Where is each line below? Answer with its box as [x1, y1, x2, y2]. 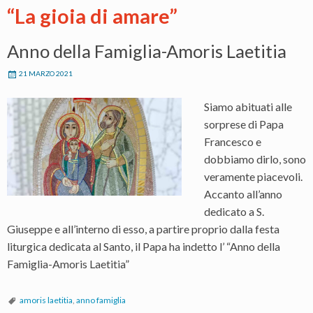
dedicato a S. [204, 204, 264, 218]
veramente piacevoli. [204, 169, 303, 183]
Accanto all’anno [204, 187, 282, 201]
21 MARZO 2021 [19, 68, 73, 78]
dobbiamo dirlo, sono [204, 152, 306, 166]
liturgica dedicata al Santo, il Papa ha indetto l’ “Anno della [7, 239, 280, 253]
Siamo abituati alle [204, 99, 292, 113]
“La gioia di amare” [7, 3, 177, 28]
